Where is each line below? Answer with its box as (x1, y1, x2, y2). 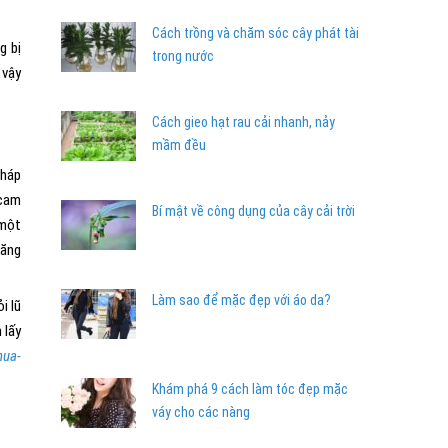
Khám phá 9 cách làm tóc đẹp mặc (152, 381, 348, 397)
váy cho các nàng (152, 404, 250, 420)
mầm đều (152, 137, 206, 153)
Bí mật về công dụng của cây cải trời (152, 203, 355, 219)
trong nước (152, 48, 214, 64)
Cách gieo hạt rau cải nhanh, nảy (152, 114, 335, 130)
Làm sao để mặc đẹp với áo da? (152, 292, 331, 308)
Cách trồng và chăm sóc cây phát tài (152, 25, 359, 41)
